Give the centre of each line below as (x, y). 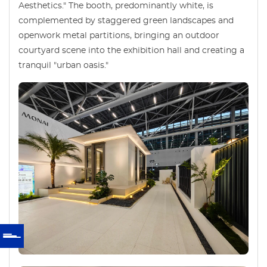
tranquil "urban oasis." (63, 65)
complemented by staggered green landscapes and (126, 21)
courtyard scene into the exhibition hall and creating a (131, 50)
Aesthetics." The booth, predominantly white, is (116, 6)
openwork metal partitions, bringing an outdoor (119, 35)
